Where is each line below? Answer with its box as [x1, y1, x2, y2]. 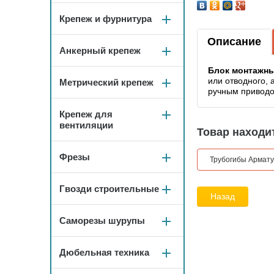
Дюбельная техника [59, 247, 149, 257]
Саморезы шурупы [59, 215, 145, 226]
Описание [207, 35, 261, 48]
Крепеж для [59, 109, 113, 119]
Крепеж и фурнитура [59, 13, 152, 24]
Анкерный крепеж [59, 45, 141, 56]
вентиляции [59, 120, 113, 130]
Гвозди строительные [59, 183, 159, 194]
